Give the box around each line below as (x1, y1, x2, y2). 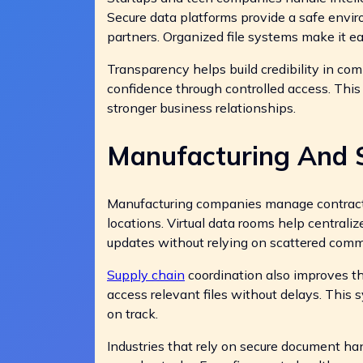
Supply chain (107, 266, 185, 283)
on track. (107, 305, 158, 322)
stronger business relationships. (107, 100, 296, 117)
